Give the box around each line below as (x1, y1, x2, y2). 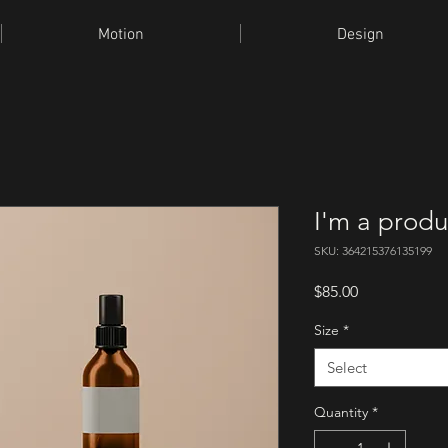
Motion (98, 25, 144, 45)
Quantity (314, 403, 368, 421)
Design (337, 25, 384, 45)
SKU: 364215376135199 (314, 243, 432, 258)
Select (327, 358, 367, 377)
